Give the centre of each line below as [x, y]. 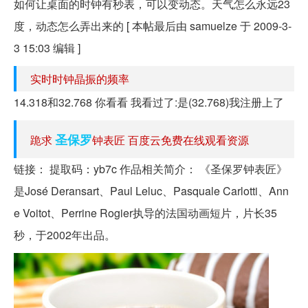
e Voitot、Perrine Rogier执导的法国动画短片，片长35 [145, 213]
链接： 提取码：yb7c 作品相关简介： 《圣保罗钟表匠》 [151, 169]
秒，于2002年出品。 [65, 235]
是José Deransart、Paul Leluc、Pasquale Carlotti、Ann [151, 191]
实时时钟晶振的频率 [80, 79]
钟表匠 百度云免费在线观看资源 [170, 140]
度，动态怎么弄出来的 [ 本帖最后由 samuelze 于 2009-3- [153, 26]
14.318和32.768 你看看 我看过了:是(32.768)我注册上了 [149, 102]
